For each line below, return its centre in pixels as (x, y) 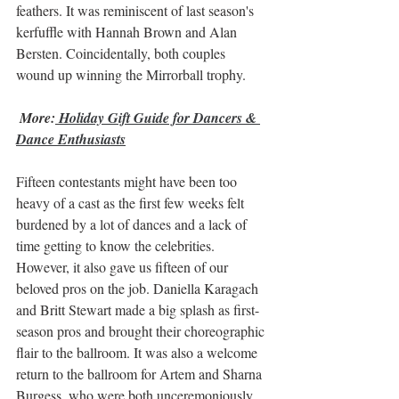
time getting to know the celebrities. (117, 246)
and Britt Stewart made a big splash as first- (138, 310)
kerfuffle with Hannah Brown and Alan (128, 32)
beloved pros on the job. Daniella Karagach (139, 289)
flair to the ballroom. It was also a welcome (138, 353)
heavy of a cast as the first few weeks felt (132, 203)
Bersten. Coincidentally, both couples (122, 53)
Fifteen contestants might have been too (128, 182)
